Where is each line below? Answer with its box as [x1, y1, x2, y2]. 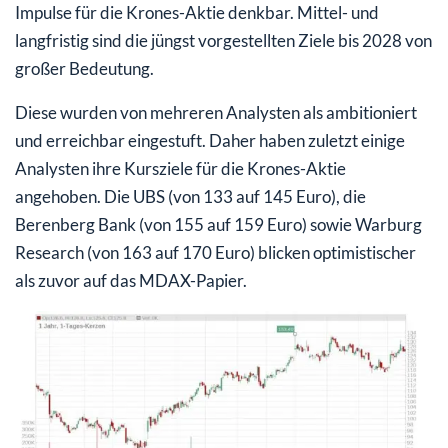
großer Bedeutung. [15, 57, 154, 79]
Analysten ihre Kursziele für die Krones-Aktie [15, 157, 346, 179]
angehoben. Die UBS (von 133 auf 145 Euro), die [15, 185, 366, 207]
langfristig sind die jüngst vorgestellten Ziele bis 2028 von [15, 29, 432, 51]
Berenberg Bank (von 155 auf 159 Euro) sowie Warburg [15, 213, 422, 235]
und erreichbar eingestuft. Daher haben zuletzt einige [15, 129, 405, 151]
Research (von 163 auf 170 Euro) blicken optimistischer [15, 241, 416, 263]
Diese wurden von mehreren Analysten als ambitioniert [15, 101, 417, 123]
